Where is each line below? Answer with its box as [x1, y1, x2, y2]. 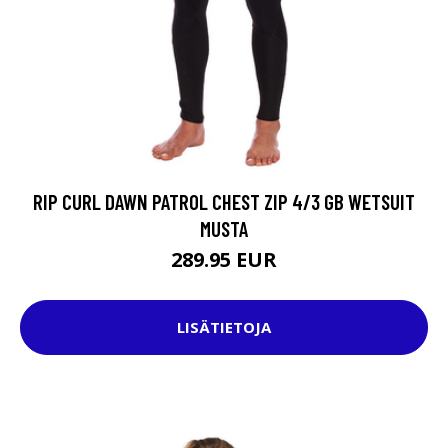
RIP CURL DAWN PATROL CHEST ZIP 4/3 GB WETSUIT [33, 188, 415, 214]
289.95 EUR [171, 245, 277, 273]
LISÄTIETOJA [177, 317, 271, 338]
